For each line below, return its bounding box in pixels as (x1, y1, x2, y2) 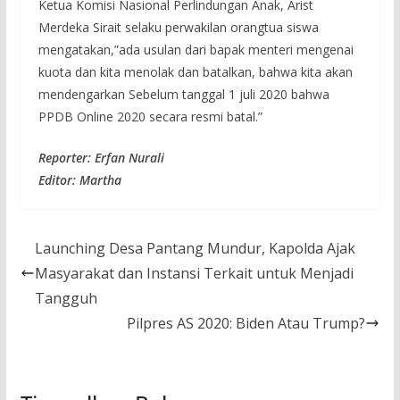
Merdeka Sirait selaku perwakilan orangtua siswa (37, 19, 319, 37)
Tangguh (34, 288, 97, 309)
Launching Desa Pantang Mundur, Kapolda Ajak (34, 238, 355, 259)
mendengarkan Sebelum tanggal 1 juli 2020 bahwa (37, 86, 329, 104)
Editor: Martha (37, 171, 121, 189)
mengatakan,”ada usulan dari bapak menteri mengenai (37, 41, 354, 59)
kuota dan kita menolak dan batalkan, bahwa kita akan (37, 63, 353, 81)
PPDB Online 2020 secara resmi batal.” (37, 108, 262, 126)
